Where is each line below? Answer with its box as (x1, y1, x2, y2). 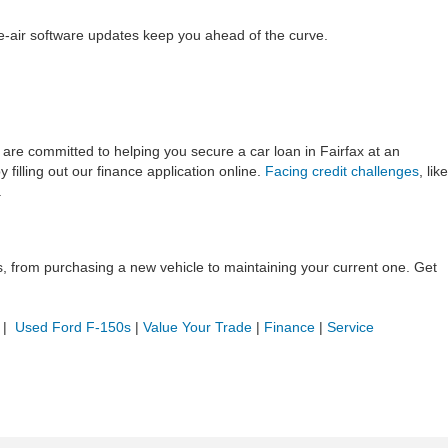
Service (327, 319, 374, 335)
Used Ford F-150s (15, 319, 131, 335)
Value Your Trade (143, 319, 252, 335)
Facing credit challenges (265, 163, 419, 179)
